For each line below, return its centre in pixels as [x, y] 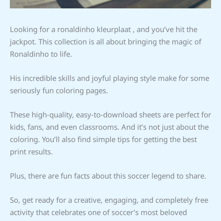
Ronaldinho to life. [41, 54]
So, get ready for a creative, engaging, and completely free [109, 200]
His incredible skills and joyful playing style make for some [110, 78]
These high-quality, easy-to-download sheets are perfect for [110, 114]
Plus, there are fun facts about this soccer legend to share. [108, 175]
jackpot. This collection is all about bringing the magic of [106, 41]
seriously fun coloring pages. [59, 90]
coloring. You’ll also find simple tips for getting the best [103, 139]
